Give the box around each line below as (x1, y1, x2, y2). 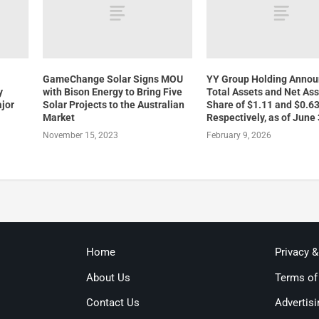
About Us (85, 271, 130, 284)
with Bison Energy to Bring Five (42, 85, 182, 98)
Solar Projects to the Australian (42, 98, 184, 110)
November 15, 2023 (42, 130, 118, 140)
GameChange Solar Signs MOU (42, 73, 183, 85)
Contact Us (85, 296, 140, 310)
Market (42, 111, 75, 123)
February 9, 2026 (206, 130, 272, 140)
